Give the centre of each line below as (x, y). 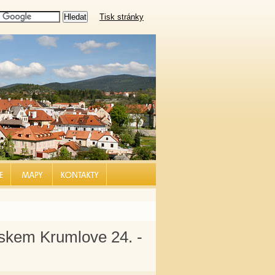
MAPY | (32, 174)
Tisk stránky (122, 17)
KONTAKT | (80, 174)
